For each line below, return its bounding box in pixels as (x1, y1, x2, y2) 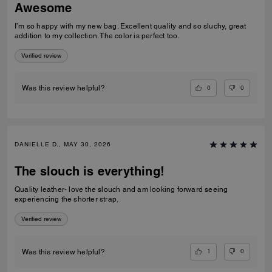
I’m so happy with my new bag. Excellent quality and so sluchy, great (15, 21, 246, 30)
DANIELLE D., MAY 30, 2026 (15, 140, 111, 149)
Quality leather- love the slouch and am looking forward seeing (15, 185, 228, 194)
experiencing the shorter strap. (15, 195, 119, 204)
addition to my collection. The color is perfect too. (15, 31, 180, 40)
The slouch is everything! (15, 164, 165, 179)
